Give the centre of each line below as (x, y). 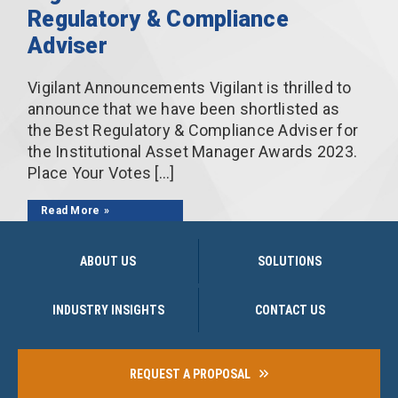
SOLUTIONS (290, 261)
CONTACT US (290, 310)
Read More (71, 210)
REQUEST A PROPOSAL (190, 374)
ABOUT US (108, 261)
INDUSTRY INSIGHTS (108, 310)
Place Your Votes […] (101, 172)
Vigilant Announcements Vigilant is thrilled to (190, 87)
